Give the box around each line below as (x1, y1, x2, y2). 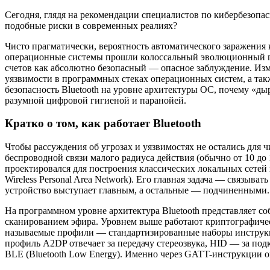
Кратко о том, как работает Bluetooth (5, 117, 201, 130)
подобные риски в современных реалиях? (5, 20, 177, 31)
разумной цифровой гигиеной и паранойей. (5, 95, 186, 105)
